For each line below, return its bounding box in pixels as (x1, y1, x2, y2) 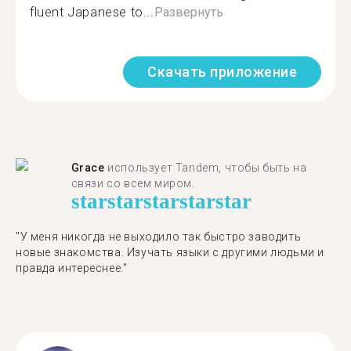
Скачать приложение (147, 63, 297, 80)
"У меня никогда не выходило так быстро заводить (16, 230, 302, 243)
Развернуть (154, 5, 223, 20)
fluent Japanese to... (30, 5, 154, 20)
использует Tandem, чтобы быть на (104, 161, 307, 174)
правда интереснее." (16, 262, 128, 274)
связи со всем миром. (71, 177, 195, 190)
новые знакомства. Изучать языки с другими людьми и (16, 246, 325, 259)
